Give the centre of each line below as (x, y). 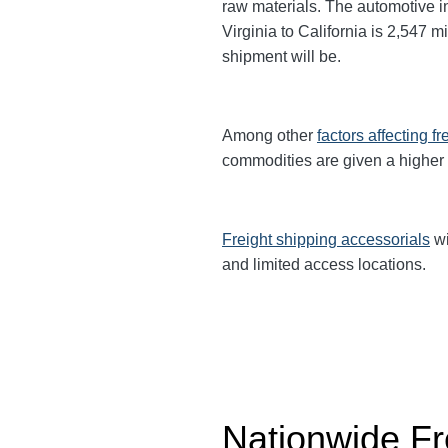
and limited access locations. (324, 264)
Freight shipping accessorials (326, 239)
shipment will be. (283, 56)
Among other (269, 135)
